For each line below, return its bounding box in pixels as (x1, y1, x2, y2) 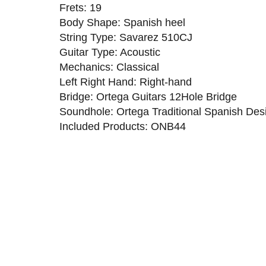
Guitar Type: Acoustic (59, 46, 160, 58)
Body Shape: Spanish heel (59, 16, 185, 28)
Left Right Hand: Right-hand (59, 75, 192, 88)
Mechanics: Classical (59, 61, 159, 73)
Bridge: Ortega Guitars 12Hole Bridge (59, 90, 237, 103)
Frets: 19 (59, 1, 102, 14)
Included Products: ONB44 (59, 120, 186, 132)
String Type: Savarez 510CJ (59, 31, 192, 43)
